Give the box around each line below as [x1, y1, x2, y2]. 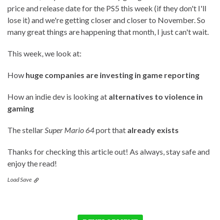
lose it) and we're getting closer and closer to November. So [7, 15, 205, 25]
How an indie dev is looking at [7, 92, 109, 102]
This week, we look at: [7, 49, 82, 58]
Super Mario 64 [45, 125, 94, 135]
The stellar [7, 125, 45, 135]
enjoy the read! [7, 159, 57, 168]
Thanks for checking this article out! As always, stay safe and [7, 147, 210, 157]
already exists [127, 125, 179, 135]
